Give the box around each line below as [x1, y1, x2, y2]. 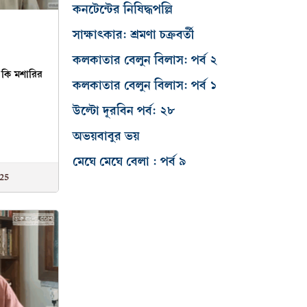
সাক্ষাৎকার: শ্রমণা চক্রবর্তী [73, 25, 194, 45]
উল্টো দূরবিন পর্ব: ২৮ [73, 101, 175, 121]
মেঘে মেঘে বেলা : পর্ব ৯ [73, 151, 186, 172]
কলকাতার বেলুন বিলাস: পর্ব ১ [73, 75, 217, 96]
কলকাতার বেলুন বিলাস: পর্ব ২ [73, 50, 217, 71]
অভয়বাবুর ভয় [73, 126, 140, 147]
